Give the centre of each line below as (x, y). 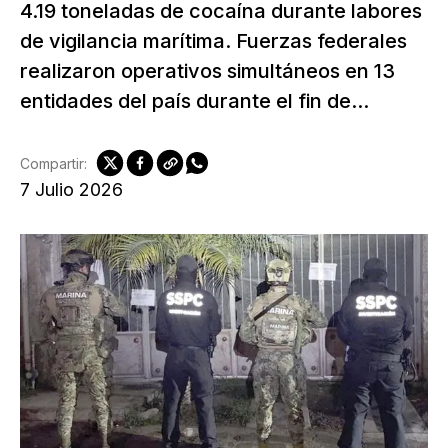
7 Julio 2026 (71, 189)
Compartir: (53, 163)
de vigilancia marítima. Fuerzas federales (213, 41)
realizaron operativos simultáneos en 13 (207, 71)
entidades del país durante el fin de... (194, 101)
